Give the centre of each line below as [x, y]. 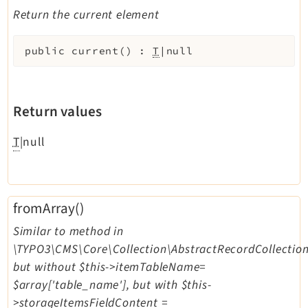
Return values [57, 112]
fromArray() [48, 208]
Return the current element [86, 15]
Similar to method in [68, 232]
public [45, 51]
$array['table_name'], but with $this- [112, 285]
